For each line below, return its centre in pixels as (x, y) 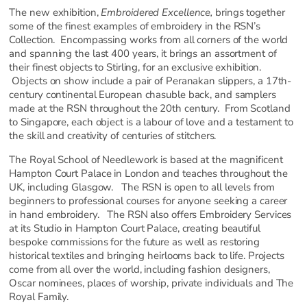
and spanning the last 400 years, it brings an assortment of (143, 54)
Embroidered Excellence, (156, 13)
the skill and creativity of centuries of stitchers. (113, 136)
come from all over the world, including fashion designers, (139, 270)
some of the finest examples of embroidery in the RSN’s (135, 26)
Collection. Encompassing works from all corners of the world (149, 40)
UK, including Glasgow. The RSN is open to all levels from (142, 187)
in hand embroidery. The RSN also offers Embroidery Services (150, 215)
